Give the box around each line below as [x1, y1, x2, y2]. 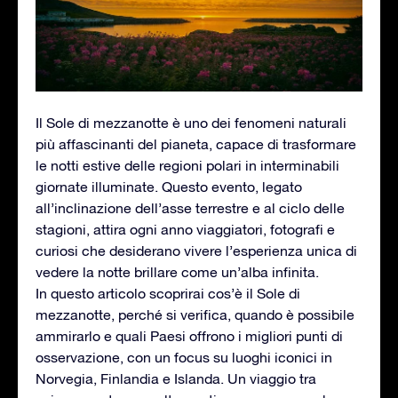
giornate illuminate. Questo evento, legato [36, 178, 302, 195]
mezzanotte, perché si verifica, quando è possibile [36, 306, 354, 322]
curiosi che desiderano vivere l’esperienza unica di [36, 242, 357, 259]
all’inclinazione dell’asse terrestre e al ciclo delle [36, 199, 345, 216]
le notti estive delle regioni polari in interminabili [36, 156, 339, 173]
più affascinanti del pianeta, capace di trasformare [36, 135, 356, 152]
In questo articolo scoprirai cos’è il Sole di [36, 284, 300, 301]
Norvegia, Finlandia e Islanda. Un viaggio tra [36, 370, 316, 386]
